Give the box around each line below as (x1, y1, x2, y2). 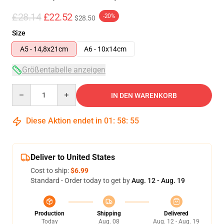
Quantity (11, 84, 39, 92)
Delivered (164, 210, 188, 217)
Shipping (96, 210, 121, 217)
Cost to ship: (30, 166, 70, 174)
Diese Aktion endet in (24, 116, 104, 125)
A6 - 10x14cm (84, 45, 126, 53)
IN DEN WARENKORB (111, 91, 177, 99)
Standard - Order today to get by (30, 176, 131, 184)
